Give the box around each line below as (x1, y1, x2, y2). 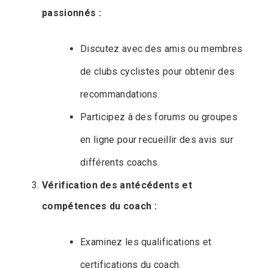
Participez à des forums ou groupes (80, 111, 237, 123)
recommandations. (80, 88, 160, 100)
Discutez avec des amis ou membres (80, 42, 243, 54)
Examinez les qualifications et (80, 236, 212, 248)
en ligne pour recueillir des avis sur (80, 133, 233, 145)
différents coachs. (80, 156, 160, 168)
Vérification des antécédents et (42, 179, 192, 191)
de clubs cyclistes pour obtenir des (80, 65, 235, 77)
